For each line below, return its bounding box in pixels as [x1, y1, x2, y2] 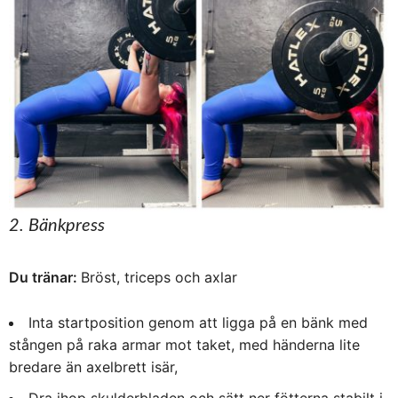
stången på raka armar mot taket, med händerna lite [9, 335, 360, 354]
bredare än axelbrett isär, [9, 357, 178, 376]
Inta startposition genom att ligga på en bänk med [28, 313, 368, 331]
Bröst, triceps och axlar [81, 267, 237, 286]
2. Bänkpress [9, 216, 105, 235]
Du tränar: [9, 267, 81, 286]
